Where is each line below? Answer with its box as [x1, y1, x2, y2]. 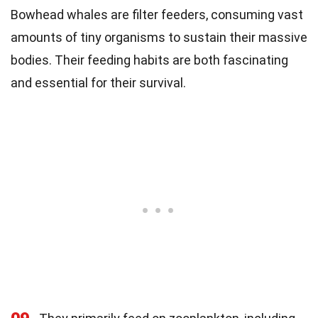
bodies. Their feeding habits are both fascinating [11, 52, 288, 67]
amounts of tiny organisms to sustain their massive [11, 29, 307, 45]
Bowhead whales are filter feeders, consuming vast [11, 6, 303, 22]
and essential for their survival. [11, 75, 186, 90]
